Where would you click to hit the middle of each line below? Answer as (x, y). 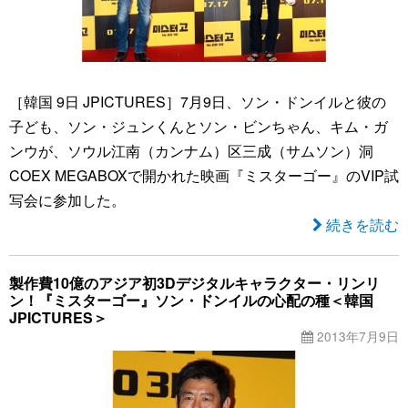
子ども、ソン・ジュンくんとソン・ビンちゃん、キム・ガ (199, 127)
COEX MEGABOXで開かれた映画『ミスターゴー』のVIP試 (204, 176)
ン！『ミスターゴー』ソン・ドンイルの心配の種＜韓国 (191, 301)
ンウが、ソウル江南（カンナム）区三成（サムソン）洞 (191, 151)
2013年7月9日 (356, 337)
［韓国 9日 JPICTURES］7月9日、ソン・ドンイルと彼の (198, 102)
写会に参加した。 (67, 200)
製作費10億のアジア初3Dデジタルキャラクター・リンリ (194, 283)
